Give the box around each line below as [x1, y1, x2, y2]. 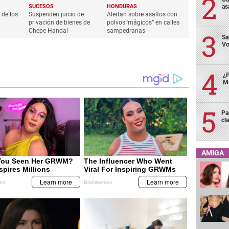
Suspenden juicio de [29, 11, 84, 18]
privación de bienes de [29, 19, 90, 27]
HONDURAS [107, 3, 138, 10]
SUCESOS [29, 3, 54, 10]
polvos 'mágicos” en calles [107, 19, 180, 27]
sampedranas [107, 27, 146, 35]
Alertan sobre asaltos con [107, 11, 178, 18]
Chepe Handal [29, 27, 68, 35]
